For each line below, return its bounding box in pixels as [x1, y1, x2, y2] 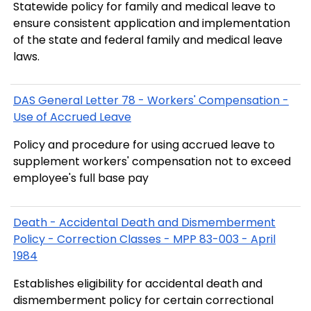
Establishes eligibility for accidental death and [13, 275, 262, 292]
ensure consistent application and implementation [13, 15, 290, 32]
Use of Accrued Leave [13, 109, 131, 126]
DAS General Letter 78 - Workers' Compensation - [13, 92, 289, 109]
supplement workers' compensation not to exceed [13, 153, 291, 170]
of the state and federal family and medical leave [13, 32, 283, 49]
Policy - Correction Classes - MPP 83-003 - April [13, 230, 276, 247]
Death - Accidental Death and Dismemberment [13, 214, 276, 230]
